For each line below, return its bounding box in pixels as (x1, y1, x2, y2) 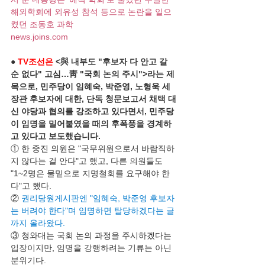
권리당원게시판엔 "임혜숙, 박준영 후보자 (21, 193, 174, 203)
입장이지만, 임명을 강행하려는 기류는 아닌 (11, 243, 174, 253)
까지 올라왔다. (11, 218, 65, 228)
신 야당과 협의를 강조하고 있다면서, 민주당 (11, 106, 174, 116)
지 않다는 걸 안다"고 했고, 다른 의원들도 (11, 156, 165, 166)
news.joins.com (11, 32, 68, 41)
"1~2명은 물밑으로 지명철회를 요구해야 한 (11, 169, 170, 178)
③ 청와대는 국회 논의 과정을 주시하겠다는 (11, 231, 174, 240)
